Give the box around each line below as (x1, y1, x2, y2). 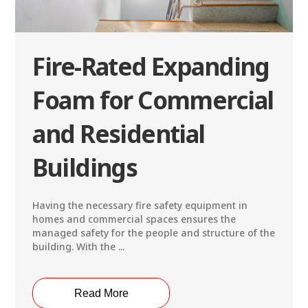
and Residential (32, 118, 205, 151)
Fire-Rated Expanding (32, 50, 269, 83)
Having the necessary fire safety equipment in (32, 199, 248, 212)
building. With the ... (32, 240, 125, 254)
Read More (74, 287, 129, 299)
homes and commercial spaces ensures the (32, 212, 236, 226)
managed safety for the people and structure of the (32, 226, 276, 240)
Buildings (32, 151, 137, 184)
